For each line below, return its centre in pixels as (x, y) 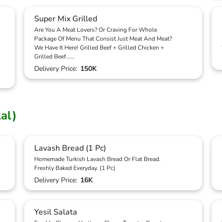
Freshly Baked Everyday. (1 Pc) (75, 168)
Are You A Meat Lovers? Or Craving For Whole (96, 30)
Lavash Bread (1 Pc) (70, 148)
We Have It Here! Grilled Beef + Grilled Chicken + (99, 48)
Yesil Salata (56, 212)
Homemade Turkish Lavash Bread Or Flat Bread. (97, 159)
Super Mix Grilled (66, 19)
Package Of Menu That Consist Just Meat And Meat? (103, 39)
